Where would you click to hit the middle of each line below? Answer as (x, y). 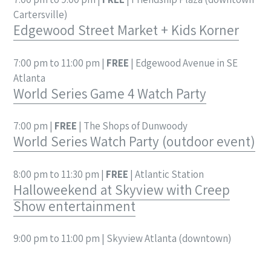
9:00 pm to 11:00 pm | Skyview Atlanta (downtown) (122, 239)
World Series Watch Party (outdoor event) (134, 142)
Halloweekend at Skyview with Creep (122, 190)
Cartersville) (40, 15)
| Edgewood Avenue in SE (183, 63)
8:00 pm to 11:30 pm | (60, 174)
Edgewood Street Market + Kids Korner (126, 31)
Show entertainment (74, 206)
